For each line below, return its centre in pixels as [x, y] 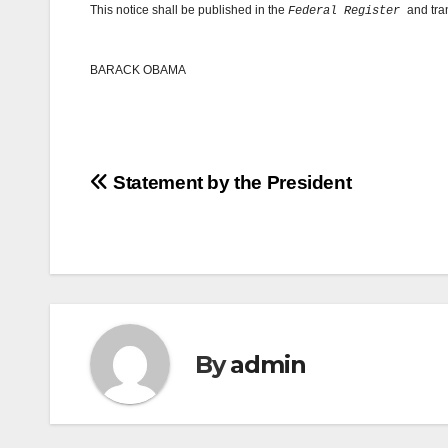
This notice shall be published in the [189, 10]
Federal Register [347, 11]
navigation [170, 231]
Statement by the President [230, 183]
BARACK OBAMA [138, 70]
